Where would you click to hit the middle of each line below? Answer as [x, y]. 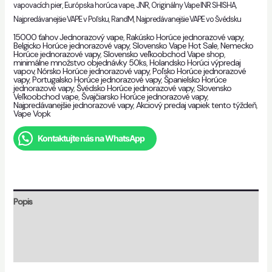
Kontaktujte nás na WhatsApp [91, 138]
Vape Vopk [32, 114]
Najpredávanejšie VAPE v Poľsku [61, 19]
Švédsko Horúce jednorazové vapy [135, 88]
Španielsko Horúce [195, 80]
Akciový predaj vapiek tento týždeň [196, 105]
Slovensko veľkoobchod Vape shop [163, 54]
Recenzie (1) [33, 250]
